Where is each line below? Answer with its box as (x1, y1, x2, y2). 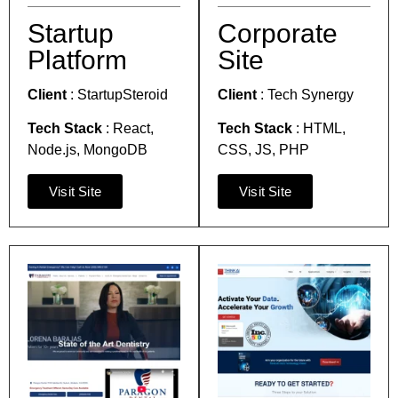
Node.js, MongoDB (28, 142, 147, 158)
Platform (28, 44, 127, 75)
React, (109, 121, 154, 137)
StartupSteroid (74, 86, 168, 102)
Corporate (218, 18, 338, 48)
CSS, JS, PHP (218, 142, 309, 158)
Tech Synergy (267, 86, 354, 102)
